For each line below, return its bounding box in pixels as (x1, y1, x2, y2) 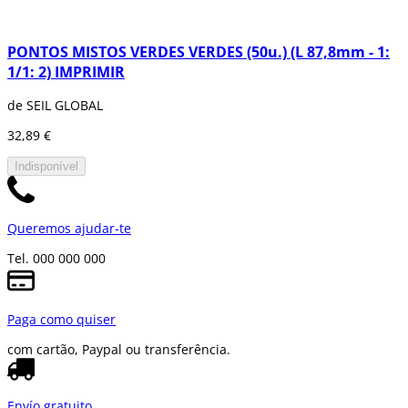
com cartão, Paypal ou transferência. (7, 341, 230, 358)
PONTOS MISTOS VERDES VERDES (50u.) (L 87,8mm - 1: (7, 41, 390, 62)
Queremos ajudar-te (7, 219, 131, 237)
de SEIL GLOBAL (7, 97, 103, 114)
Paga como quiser (7, 311, 116, 328)
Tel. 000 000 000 (7, 250, 106, 267)
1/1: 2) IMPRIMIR (7, 61, 125, 82)
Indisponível (15, 159, 78, 173)
